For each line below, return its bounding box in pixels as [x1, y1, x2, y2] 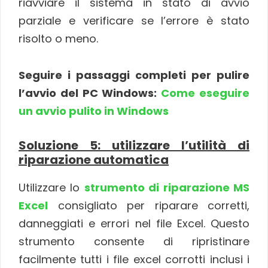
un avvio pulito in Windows [19, 103, 169, 118]
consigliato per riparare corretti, [48, 198, 249, 214]
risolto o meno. [19, 31, 98, 47]
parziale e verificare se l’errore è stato [19, 13, 249, 29]
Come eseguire [161, 85, 250, 100]
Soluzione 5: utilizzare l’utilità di [19, 137, 249, 154]
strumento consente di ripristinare [19, 234, 249, 249]
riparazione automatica [19, 151, 169, 169]
